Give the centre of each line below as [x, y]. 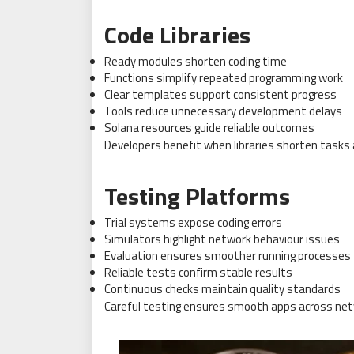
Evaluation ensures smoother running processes [228, 255]
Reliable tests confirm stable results [198, 272]
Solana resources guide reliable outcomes [209, 127]
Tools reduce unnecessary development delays [223, 111]
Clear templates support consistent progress [220, 94]
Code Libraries [177, 34]
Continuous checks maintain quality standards [222, 288]
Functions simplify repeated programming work [224, 77]
